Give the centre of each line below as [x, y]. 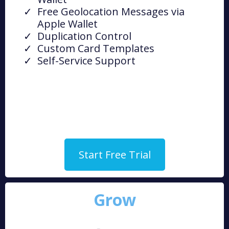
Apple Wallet [67, 24]
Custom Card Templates [96, 49]
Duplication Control [84, 36]
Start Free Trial [114, 155]
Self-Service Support [86, 61]
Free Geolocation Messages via [111, 12]
